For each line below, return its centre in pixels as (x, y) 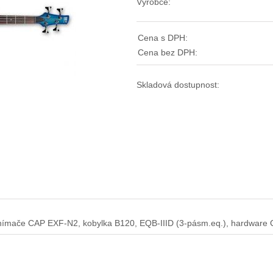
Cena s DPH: (163, 38)
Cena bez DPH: (168, 52)
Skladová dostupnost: (178, 85)
